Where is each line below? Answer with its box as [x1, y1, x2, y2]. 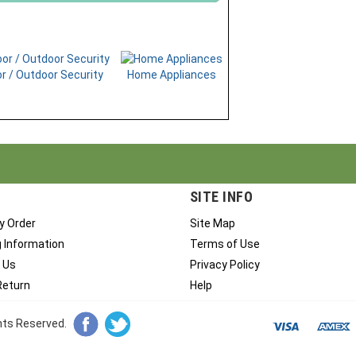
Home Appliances [127, 73, 216, 86]
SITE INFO [190, 193, 253, 210]
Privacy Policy [190, 263, 260, 276]
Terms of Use [190, 242, 260, 255]
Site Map [190, 222, 235, 234]
